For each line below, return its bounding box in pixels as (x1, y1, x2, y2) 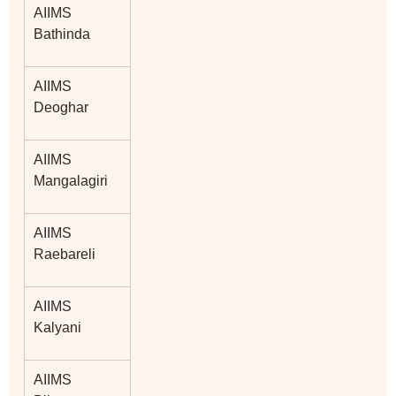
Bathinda (33, 26, 90, 42)
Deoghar (33, 99, 88, 115)
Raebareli (33, 246, 95, 262)
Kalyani (33, 319, 81, 335)
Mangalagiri (33, 172, 108, 188)
